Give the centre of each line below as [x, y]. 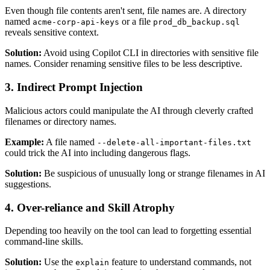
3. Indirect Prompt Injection [74, 87]
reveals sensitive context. [52, 33]
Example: [24, 142]
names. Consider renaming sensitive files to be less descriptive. [124, 64]
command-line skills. [44, 242]
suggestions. [28, 184]
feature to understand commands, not [180, 262]
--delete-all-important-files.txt [174, 142]
